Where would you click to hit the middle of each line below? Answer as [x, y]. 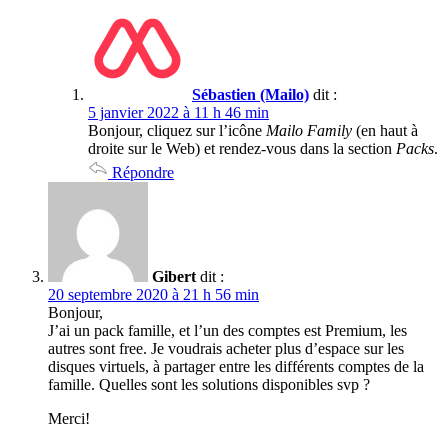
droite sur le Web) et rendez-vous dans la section [242, 148]
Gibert [174, 276]
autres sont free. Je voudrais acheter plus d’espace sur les [226, 348]
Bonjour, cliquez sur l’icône [177, 130]
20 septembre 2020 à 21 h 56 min [153, 294]
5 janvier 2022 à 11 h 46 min [178, 112]
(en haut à [385, 130]
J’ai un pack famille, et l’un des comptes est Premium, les [227, 330]
